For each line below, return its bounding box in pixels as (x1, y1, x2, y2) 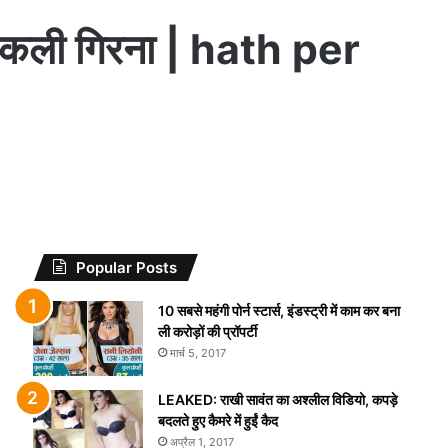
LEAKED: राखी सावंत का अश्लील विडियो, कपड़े (157, 391, 398, 408)
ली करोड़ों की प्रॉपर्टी (157, 323, 257, 340)
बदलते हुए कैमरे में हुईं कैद (157, 412, 278, 429)
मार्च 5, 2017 (169, 346, 226, 360)
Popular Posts (75, 258, 177, 277)
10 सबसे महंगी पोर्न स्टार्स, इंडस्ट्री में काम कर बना (157, 302, 400, 319)
